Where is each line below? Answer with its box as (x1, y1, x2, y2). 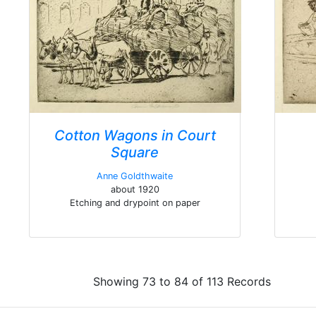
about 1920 (110, 184, 159, 195)
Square (111, 144, 159, 161)
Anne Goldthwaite (97, 171, 173, 181)
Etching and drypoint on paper (69, 197, 200, 208)
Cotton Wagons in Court (54, 127, 216, 144)
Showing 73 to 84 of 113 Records (92, 274, 271, 288)
